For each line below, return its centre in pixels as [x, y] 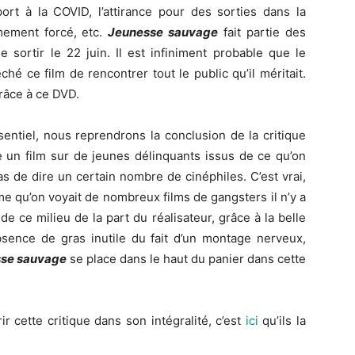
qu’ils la [282, 321]
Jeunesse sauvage [163, 32]
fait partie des [262, 32]
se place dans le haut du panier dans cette [186, 259]
